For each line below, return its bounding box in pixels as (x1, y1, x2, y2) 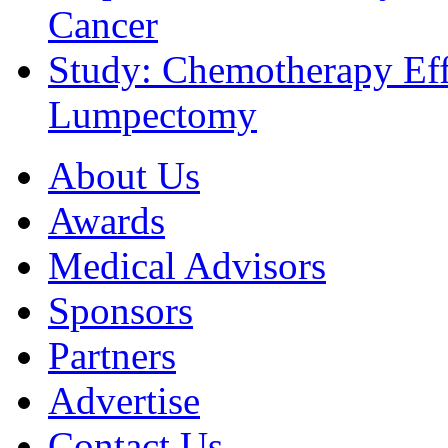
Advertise (48, 379, 200, 423)
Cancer (48, 3, 158, 47)
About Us (48, 154, 200, 198)
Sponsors (48, 289, 193, 333)
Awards (48, 199, 165, 243)
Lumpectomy (48, 93, 257, 137)
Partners (48, 334, 176, 378)
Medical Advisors (48, 244, 326, 288)
